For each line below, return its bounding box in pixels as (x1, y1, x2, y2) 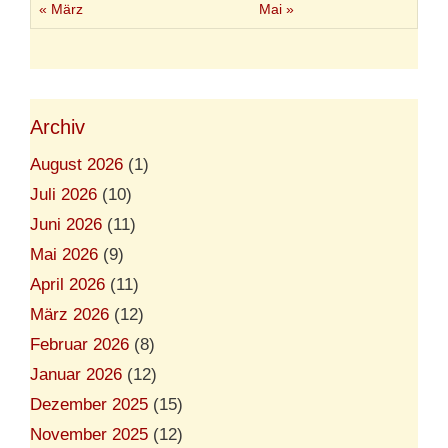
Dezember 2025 (30, 394, 148, 414)
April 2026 (30, 274, 105, 294)
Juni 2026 (30, 214, 102, 234)
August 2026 (30, 154, 123, 174)
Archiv (30, 115, 85, 138)
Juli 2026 (30, 184, 97, 204)
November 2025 (30, 424, 148, 444)
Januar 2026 (30, 364, 122, 384)
